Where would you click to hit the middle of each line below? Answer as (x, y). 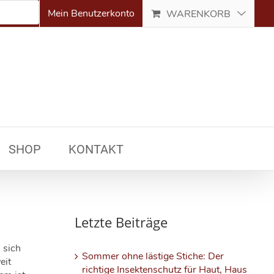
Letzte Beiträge (121, 222)
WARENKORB (198, 14)
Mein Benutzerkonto (91, 13)
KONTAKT (96, 149)
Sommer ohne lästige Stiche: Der (153, 256)
